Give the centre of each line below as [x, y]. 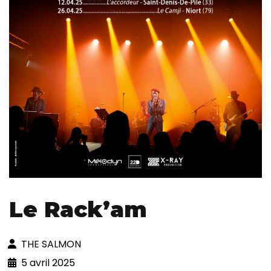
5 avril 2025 [48, 263]
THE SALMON [51, 244]
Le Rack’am [78, 209]
